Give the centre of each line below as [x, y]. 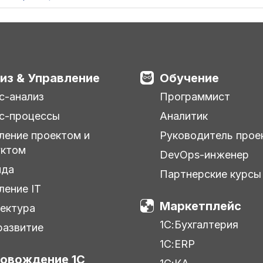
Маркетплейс [200, 206]
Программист [195, 96]
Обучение [189, 78]
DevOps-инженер [204, 154]
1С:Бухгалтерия [199, 224]
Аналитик [183, 116]
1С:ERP [177, 244]
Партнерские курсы [210, 174]
